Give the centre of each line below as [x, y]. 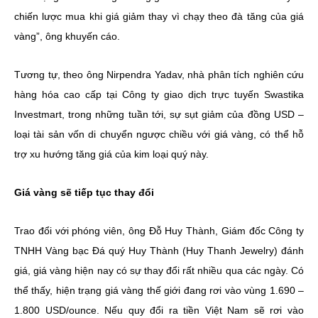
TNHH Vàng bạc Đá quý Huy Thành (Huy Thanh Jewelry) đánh [159, 250]
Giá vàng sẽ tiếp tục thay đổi [84, 192]
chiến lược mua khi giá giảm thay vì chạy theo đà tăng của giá [159, 16]
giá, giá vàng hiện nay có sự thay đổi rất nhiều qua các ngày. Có [159, 270]
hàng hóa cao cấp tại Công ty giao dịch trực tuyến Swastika [159, 94]
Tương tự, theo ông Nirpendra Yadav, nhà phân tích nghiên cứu [159, 74]
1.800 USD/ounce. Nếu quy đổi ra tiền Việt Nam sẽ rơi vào [159, 310]
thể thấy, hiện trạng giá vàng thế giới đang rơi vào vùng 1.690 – [159, 290]
